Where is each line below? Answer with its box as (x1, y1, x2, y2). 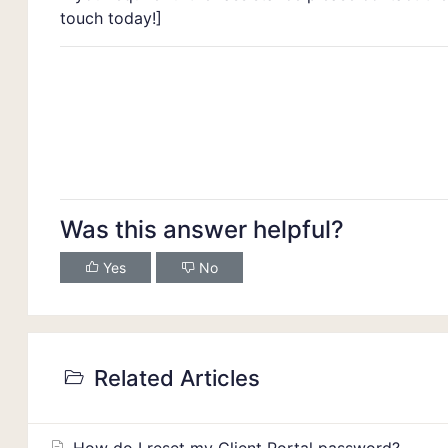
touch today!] (60, 8, 162, 28)
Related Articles (87, 365, 260, 391)
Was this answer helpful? (60, 215, 344, 244)
